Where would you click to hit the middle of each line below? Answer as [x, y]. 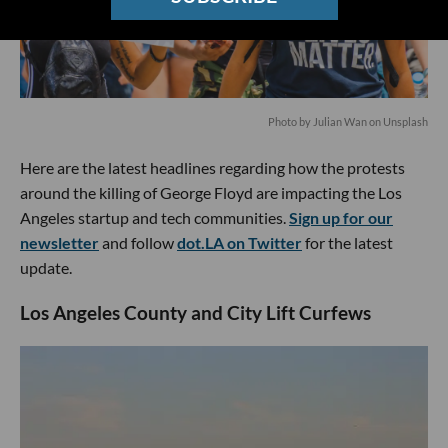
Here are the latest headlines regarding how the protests [212, 167]
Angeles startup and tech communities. [154, 217]
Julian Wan [340, 121]
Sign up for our [341, 217]
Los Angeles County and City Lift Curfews [195, 312]
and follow [138, 242]
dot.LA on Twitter [239, 242]
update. [46, 267]
